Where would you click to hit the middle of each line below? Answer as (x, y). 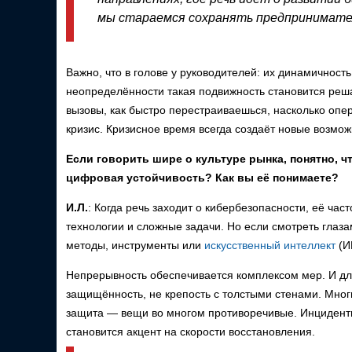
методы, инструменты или (135, 245)
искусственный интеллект (270, 245)
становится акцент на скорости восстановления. (191, 331)
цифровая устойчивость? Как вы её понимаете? (202, 177)
